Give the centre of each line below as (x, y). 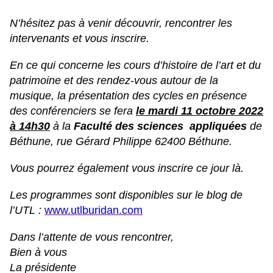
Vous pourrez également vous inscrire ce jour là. (127, 168)
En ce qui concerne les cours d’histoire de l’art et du (135, 66)
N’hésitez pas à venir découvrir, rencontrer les (121, 23)
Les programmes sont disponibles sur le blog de (126, 195)
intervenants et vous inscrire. (80, 39)
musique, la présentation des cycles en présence (128, 96)
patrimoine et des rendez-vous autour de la (114, 81)
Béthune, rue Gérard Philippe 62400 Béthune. (121, 142)
